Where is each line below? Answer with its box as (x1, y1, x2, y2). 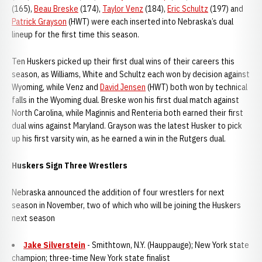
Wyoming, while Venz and (12, 82, 100, 92)
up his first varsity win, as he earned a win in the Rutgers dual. (12, 133, 226, 144)
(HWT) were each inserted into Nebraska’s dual (67, 16, 233, 27)
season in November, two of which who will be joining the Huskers (12, 200, 241, 211)
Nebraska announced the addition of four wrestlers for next (12, 187, 225, 198)
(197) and (208, 4, 243, 14)
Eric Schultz (167, 4, 208, 14)
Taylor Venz (102, 4, 143, 14)
